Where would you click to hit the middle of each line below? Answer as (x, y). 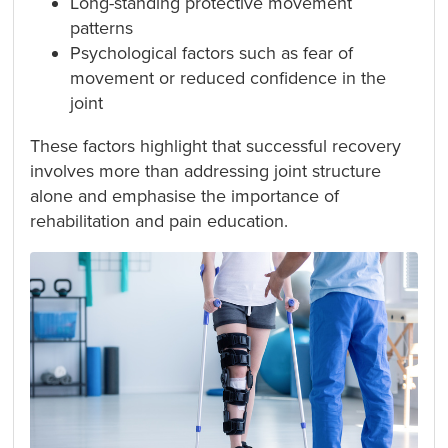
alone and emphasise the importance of (185, 195)
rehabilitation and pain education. (159, 220)
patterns (102, 27)
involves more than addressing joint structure (206, 170)
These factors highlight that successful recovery (216, 145)
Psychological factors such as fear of (212, 52)
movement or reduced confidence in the (228, 77)
